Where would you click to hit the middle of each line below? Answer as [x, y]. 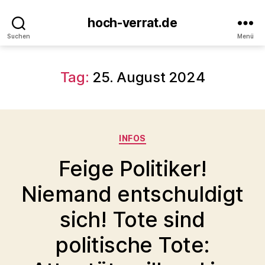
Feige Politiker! [132, 168]
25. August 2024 [148, 77]
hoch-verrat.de [132, 23]
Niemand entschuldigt [132, 194]
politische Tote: [132, 245]
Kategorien [159, 136]
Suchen [19, 36]
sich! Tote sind [132, 219]
